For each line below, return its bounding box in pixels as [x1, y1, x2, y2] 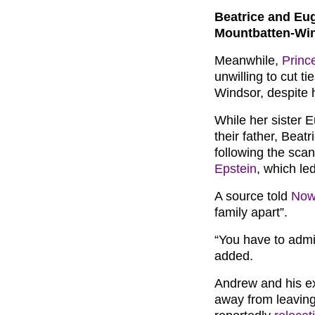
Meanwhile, [214, 53, 282, 68]
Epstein [214, 162, 257, 176]
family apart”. [214, 205, 288, 220]
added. [214, 249, 253, 264]
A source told [214, 189, 291, 204]
